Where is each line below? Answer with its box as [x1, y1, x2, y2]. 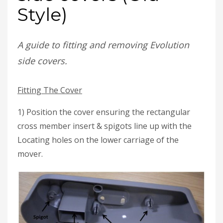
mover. [17, 148, 43, 159]
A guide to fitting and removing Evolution [17, 38, 189, 51]
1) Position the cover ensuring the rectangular [17, 106, 190, 117]
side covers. [17, 54, 67, 67]
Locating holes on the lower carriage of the [17, 134, 179, 145]
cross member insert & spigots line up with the [17, 120, 192, 131]
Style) [17, 3, 67, 25]
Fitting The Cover [17, 84, 82, 96]
